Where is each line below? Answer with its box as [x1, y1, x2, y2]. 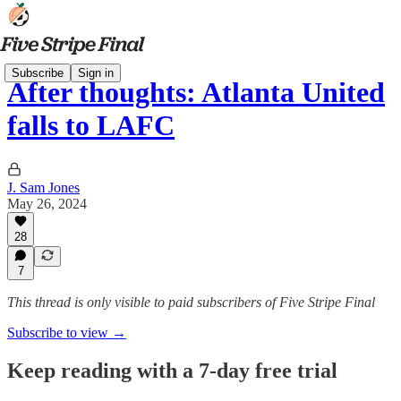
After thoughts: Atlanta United [7, 76, 385, 109]
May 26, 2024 [7, 195, 87, 211]
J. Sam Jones [7, 179, 80, 195]
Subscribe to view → [7, 325, 126, 340]
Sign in [78, 65, 114, 80]
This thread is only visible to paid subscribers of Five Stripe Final [7, 294, 375, 310]
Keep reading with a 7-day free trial [7, 358, 337, 382]
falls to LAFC [7, 109, 175, 142]
